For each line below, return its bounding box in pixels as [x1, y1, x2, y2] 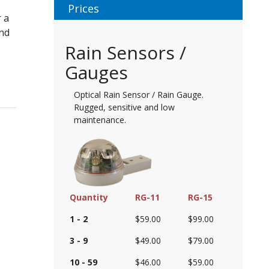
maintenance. [73, 114, 126, 126]
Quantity [69, 191, 108, 203]
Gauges [64, 60, 128, 85]
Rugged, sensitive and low [73, 101, 175, 113]
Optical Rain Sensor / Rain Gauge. [73, 89, 204, 101]
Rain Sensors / [64, 40, 186, 65]
